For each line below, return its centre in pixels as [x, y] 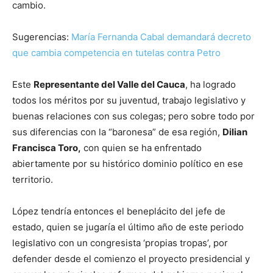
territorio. [33, 179]
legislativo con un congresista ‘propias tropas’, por [120, 243]
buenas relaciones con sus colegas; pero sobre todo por [133, 116]
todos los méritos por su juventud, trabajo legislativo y [129, 100]
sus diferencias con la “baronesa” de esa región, [117, 132]
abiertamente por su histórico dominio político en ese [128, 163]
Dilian [235, 132]
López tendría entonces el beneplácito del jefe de [119, 211]
